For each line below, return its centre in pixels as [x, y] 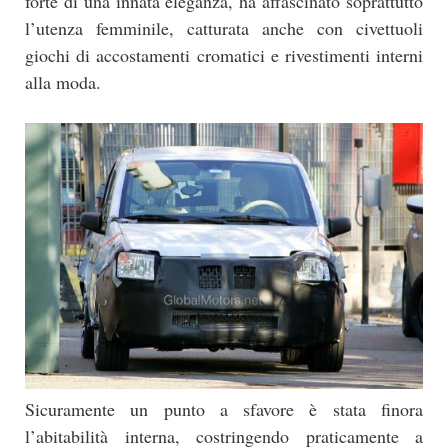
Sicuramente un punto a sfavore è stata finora [224, 408]
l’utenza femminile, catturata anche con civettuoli [224, 27]
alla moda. [63, 81]
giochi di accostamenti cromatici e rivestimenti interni [224, 54]
